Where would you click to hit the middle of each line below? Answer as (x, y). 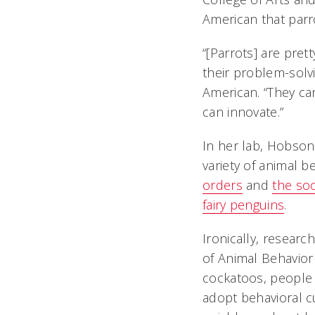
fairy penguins (244, 205)
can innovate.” (243, 112)
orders (223, 185)
